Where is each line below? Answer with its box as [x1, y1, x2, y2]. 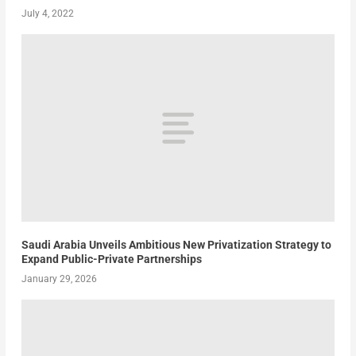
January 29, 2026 [21, 273, 97, 285]
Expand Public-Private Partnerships [21, 253, 202, 266]
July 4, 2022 [21, 7, 74, 19]
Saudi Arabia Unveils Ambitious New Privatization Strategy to [21, 238, 331, 252]
